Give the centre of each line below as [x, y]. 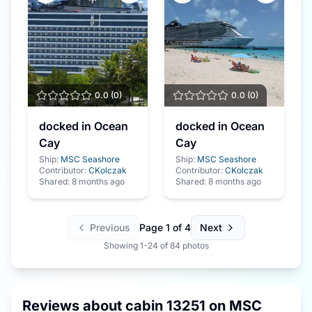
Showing [122, 245]
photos [194, 245]
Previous [110, 227]
